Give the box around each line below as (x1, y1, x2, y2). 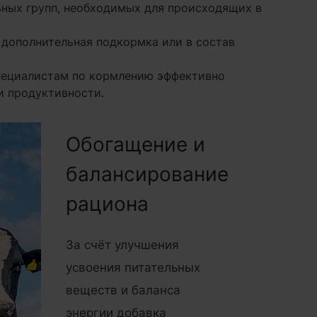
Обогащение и (66, 132, 206, 156)
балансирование (66, 162, 229, 186)
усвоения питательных (66, 260, 201, 275)
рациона (66, 192, 149, 216)
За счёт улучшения (66, 238, 180, 252)
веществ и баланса (66, 283, 181, 297)
